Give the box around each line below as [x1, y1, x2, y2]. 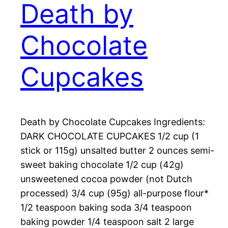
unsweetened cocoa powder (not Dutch [20, 174, 192, 185]
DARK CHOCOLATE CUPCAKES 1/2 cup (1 [20, 131, 199, 142]
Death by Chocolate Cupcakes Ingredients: [20, 117, 205, 128]
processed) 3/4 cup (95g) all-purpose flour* [20, 188, 209, 199]
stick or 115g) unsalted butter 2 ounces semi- [20, 145, 214, 156]
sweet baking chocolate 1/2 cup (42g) [20, 159, 184, 170]
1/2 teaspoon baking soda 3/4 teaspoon [20, 202, 192, 213]
